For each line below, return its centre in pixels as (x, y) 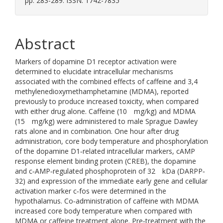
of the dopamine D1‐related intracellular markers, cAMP (105, 151)
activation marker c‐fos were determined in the (91, 191)
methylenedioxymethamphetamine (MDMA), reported (102, 91)
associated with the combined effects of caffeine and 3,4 (106, 81)
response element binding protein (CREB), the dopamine (106, 161)
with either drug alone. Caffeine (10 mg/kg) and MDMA (105, 111)
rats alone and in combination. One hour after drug (97, 131)
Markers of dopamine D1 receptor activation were (96, 61)
